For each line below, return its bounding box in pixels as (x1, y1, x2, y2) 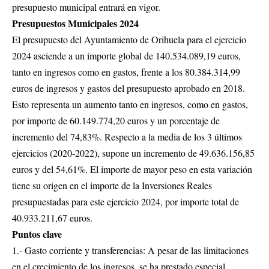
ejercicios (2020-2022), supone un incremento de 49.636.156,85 (12, 146, 255, 159)
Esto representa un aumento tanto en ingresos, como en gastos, (12, 97, 248, 110)
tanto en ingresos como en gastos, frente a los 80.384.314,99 (12, 65, 240, 78)
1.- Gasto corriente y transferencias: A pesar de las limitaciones (12, 243, 249, 256)
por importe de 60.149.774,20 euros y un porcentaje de (12, 113, 220, 127)
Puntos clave (12, 226, 62, 241)
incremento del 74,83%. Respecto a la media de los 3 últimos (12, 130, 242, 143)
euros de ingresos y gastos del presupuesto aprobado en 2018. (12, 81, 245, 94)
